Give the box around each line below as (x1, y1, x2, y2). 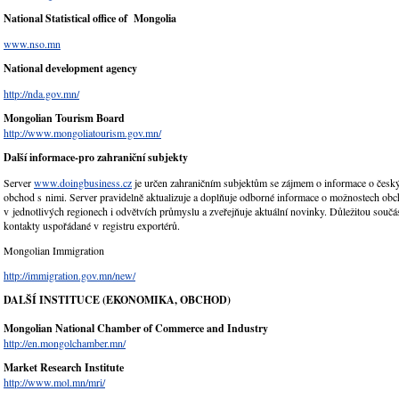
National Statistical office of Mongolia (4, 11, 176, 27)
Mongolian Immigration (4, 243, 104, 258)
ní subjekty (136, 150, 188, 166)
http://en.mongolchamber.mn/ (4, 336, 126, 351)
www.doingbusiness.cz (34, 175, 132, 191)
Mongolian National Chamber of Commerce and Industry (4, 321, 268, 337)
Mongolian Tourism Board (4, 110, 125, 126)
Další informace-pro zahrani (4, 150, 132, 166)
